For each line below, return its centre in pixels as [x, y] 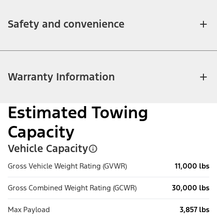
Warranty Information [61, 77]
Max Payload [29, 210]
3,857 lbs [194, 210]
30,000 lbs [191, 188]
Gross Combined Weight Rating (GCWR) [72, 188]
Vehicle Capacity [48, 149]
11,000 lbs [192, 166]
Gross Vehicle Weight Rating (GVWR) [67, 166]
